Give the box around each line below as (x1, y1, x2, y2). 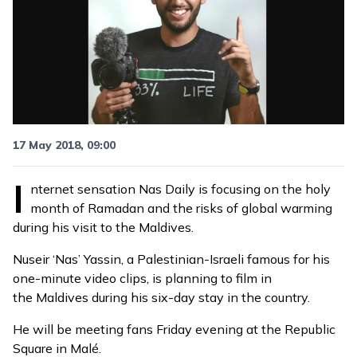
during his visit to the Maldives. (13, 219, 194, 236)
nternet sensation (30, 181, 139, 198)
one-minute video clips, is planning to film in (13, 270, 272, 287)
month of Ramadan (30, 200, 144, 217)
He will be (13, 321, 75, 338)
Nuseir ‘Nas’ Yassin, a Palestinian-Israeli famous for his (13, 251, 330, 268)
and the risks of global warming (144, 200, 332, 217)
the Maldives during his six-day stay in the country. (13, 289, 310, 306)
